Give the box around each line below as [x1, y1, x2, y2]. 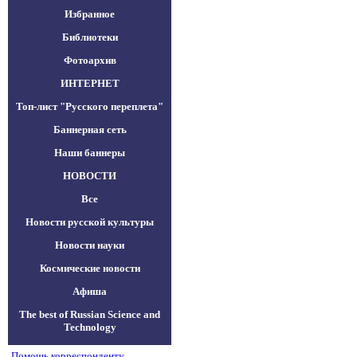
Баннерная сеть [53, 124, 127, 135]
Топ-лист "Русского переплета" [16, 100, 163, 112]
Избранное [65, 8, 115, 20]
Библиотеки [61, 31, 118, 43]
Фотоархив [63, 54, 116, 66]
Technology [63, 321, 116, 333]
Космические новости [39, 262, 140, 274]
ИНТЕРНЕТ [60, 77, 120, 89]
